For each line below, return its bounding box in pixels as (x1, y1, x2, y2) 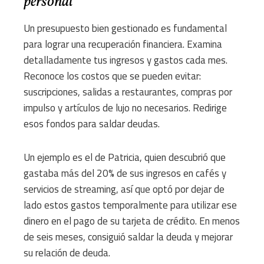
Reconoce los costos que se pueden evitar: (24, 68, 201, 84)
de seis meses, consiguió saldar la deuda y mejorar (24, 229, 233, 245)
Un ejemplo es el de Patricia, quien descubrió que (24, 150, 226, 166)
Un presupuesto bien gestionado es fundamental (24, 21, 227, 37)
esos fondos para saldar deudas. (24, 116, 160, 132)
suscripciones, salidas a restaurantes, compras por (24, 84, 232, 100)
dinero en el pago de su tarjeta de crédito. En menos (24, 213, 240, 229)
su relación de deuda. (24, 245, 110, 261)
